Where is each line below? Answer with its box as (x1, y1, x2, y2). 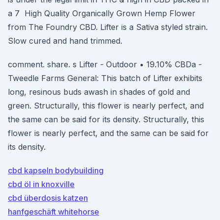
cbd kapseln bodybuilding (8, 165, 104, 175)
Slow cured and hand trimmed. (8, 36, 122, 46)
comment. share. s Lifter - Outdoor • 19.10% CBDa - (8, 59, 202, 69)
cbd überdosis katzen (8, 193, 88, 203)
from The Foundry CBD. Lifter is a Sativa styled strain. (8, 22, 208, 32)
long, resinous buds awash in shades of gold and (8, 87, 190, 97)
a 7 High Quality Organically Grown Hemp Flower (8, 8, 195, 18)
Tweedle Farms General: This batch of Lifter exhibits (8, 73, 202, 83)
